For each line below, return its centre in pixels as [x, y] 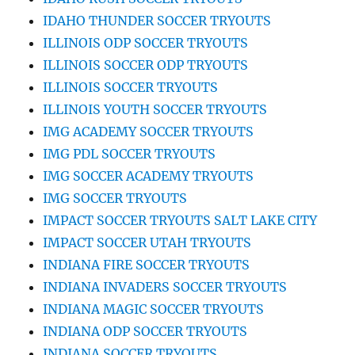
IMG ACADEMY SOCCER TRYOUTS [149, 131]
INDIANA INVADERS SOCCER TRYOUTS [165, 286]
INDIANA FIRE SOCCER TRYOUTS [147, 264]
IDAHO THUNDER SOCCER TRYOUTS [157, 20]
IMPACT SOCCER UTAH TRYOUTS [147, 242]
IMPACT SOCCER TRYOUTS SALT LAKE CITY [180, 220]
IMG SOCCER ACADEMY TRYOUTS [149, 176]
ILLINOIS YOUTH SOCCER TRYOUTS [155, 109]
